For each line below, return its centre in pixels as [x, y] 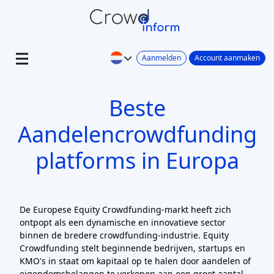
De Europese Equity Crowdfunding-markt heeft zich [125, 209]
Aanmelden [161, 57]
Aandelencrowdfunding [137, 134]
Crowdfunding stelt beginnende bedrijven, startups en [132, 248]
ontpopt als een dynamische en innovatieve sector [123, 222]
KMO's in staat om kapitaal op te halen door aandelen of [135, 261]
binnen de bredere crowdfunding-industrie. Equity [124, 235]
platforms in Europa [137, 161]
